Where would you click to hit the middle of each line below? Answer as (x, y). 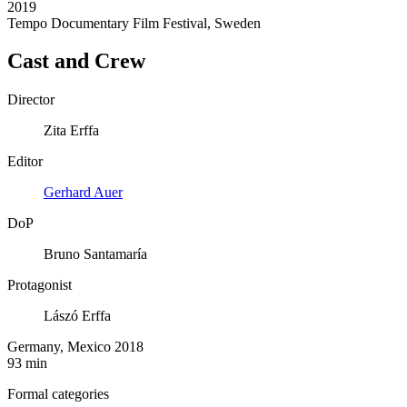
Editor (25, 162)
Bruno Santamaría (95, 254)
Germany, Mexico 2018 (75, 347)
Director (31, 100)
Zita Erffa (71, 131)
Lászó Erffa (77, 316)
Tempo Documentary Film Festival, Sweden (134, 23)
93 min (27, 363)
